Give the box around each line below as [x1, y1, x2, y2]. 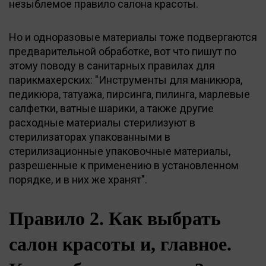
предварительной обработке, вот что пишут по [9, 45, 236, 58]
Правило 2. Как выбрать [9, 207, 221, 229]
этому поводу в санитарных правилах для [9, 59, 215, 72]
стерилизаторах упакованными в [9, 130, 170, 143]
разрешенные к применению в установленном [9, 159, 239, 172]
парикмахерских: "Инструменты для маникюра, [9, 73, 242, 86]
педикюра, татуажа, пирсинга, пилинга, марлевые [9, 87, 250, 100]
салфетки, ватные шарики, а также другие [9, 102, 214, 115]
